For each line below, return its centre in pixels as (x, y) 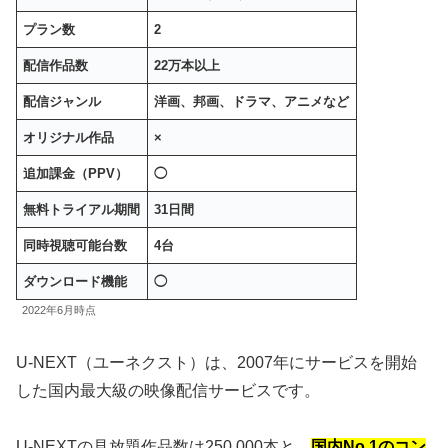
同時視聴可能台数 (75, 245)
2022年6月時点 (59, 309)
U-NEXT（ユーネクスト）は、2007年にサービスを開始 (216, 362)
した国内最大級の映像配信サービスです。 (168, 390)
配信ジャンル (62, 101)
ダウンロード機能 (75, 281)
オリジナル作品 (69, 137)
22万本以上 (187, 65)
